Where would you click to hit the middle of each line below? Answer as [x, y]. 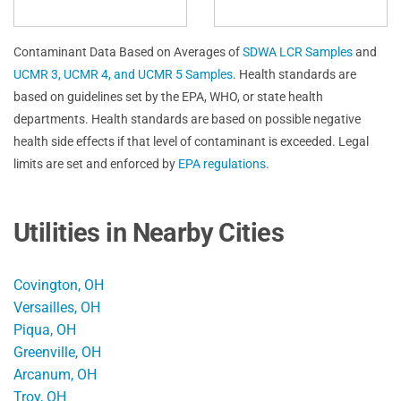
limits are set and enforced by [96, 163]
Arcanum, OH [55, 374]
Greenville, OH [57, 352]
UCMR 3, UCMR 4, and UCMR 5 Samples [123, 74]
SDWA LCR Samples [298, 51]
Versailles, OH [57, 307]
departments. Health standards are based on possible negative [187, 119]
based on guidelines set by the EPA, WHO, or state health [168, 96]
